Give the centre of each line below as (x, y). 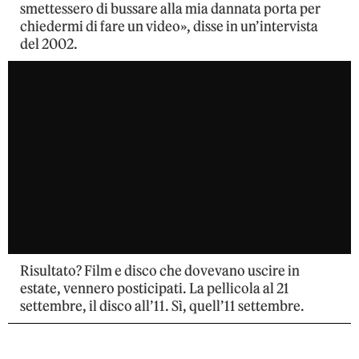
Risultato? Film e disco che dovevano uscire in (160, 270)
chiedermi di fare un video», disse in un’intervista (169, 26)
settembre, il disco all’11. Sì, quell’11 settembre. (162, 306)
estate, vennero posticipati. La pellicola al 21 (155, 288)
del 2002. (49, 44)
